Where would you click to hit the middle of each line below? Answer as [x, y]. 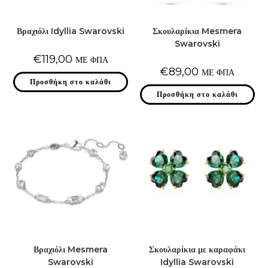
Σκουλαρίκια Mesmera [197, 31]
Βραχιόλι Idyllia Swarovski [71, 31]
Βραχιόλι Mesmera [71, 249]
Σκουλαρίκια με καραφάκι [197, 249]
